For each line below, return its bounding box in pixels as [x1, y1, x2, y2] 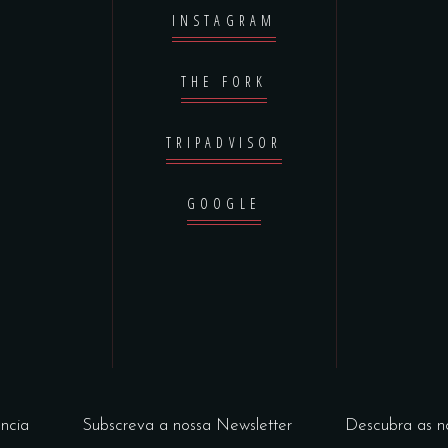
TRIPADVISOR [166, 133, 282, 152]
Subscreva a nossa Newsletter [82, 417, 292, 434]
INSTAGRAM [172, 11, 276, 30]
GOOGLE [187, 194, 261, 213]
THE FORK [180, 72, 268, 91]
